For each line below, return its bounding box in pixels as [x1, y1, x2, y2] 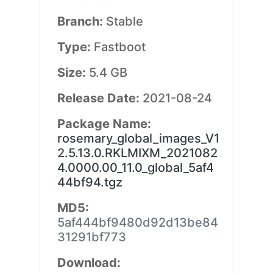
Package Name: [57, 116, 151, 131]
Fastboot [93, 40, 146, 54]
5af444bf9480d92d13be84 [57, 215, 218, 230]
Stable [105, 14, 143, 29]
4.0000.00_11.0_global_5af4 [57, 160, 214, 175]
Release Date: [57, 91, 143, 105]
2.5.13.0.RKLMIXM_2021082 [57, 146, 218, 160]
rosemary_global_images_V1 [57, 131, 219, 146]
